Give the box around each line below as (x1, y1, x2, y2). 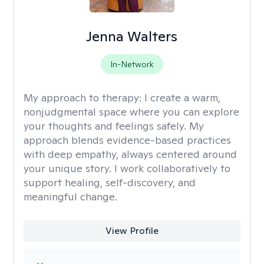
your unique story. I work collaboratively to (24, 161, 230, 175)
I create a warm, (144, 91, 220, 104)
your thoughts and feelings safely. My (24, 119, 204, 133)
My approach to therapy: (24, 91, 144, 104)
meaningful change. (24, 190, 117, 203)
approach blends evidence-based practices (24, 133, 231, 147)
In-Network (110, 59, 154, 70)
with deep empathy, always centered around (24, 147, 237, 161)
